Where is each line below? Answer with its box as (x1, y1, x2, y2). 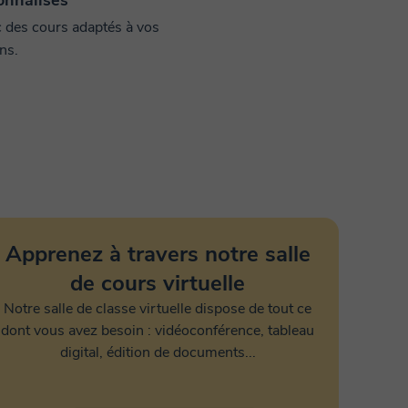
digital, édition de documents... (59, 342, 256, 362)
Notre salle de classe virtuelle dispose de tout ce (4, 299, 311, 319)
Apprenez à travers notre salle (5, 240, 311, 269)
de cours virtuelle (70, 269, 245, 298)
